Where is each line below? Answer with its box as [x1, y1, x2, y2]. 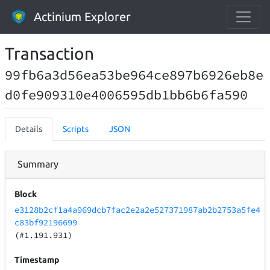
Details [15, 124, 42, 134]
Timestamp [14, 255, 60, 265]
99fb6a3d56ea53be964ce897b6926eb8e [5, 66, 263, 83]
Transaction [5, 44, 94, 63]
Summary [17, 159, 58, 169]
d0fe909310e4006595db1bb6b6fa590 [5, 86, 248, 103]
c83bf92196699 [14, 217, 78, 228]
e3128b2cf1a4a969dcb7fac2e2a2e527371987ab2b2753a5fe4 [14, 204, 261, 216]
